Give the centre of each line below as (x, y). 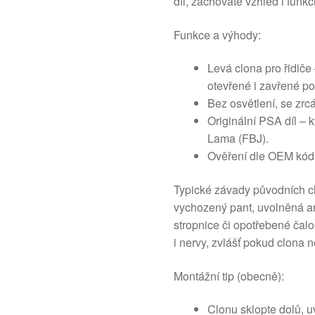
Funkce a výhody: (218, 34)
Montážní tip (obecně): (229, 276)
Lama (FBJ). (238, 139)
